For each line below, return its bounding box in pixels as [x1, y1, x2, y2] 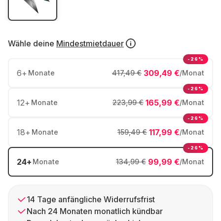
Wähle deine [8, 38, 54, 48]
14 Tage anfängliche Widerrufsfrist [27, 194, 155, 204]
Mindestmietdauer [56, 38, 124, 48]
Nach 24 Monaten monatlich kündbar [27, 206, 163, 216]
